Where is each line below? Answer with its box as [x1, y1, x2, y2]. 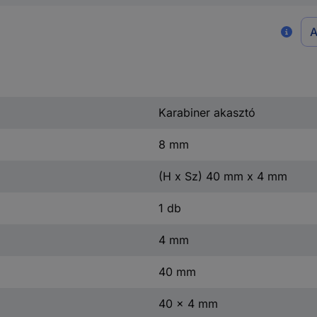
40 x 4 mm [158, 296, 218, 311]
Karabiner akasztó [158, 105, 255, 120]
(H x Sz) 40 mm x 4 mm [158, 168, 287, 183]
